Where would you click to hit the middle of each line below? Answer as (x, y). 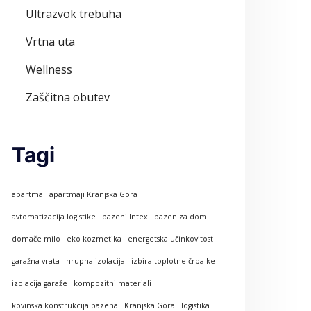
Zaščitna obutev (68, 97)
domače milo (36, 238)
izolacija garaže (40, 283)
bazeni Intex (125, 216)
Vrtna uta (50, 41)
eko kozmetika (94, 238)
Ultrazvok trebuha (74, 14)
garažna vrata (36, 261)
